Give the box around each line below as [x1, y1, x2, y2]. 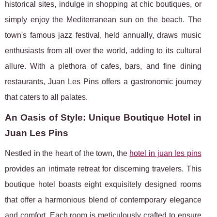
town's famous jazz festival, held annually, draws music [5, 31, 201, 40]
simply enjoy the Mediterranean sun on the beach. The [5, 15, 201, 24]
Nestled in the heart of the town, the [5, 149, 130, 158]
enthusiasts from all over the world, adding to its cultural [5, 46, 201, 55]
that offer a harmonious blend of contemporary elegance [5, 196, 201, 204]
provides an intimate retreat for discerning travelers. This [5, 165, 201, 173]
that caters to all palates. [5, 93, 88, 102]
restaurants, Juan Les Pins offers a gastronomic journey [5, 77, 201, 86]
